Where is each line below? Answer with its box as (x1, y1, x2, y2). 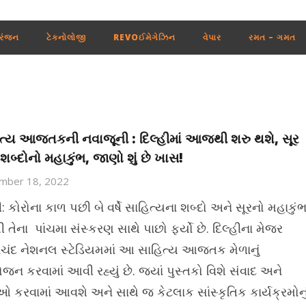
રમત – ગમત (248, 31, 296, 43)
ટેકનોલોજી (46, 31, 86, 43)
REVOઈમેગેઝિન (113, 31, 176, 43)
